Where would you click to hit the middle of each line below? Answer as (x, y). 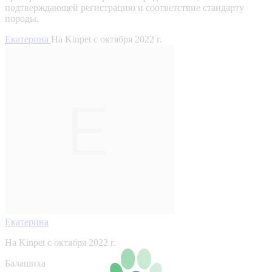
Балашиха (25, 263)
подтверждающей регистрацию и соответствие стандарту (124, 7)
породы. (22, 18)
